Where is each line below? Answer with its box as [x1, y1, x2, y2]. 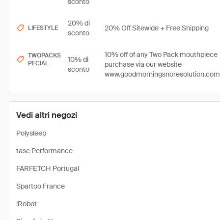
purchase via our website [105, 60, 182, 69]
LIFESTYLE [28, 24, 58, 32]
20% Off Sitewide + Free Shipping [105, 24, 209, 32]
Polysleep [16, 129, 46, 137]
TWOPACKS [28, 52, 61, 59]
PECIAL [28, 59, 49, 67]
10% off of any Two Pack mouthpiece [105, 50, 218, 59]
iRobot [16, 199, 37, 208]
